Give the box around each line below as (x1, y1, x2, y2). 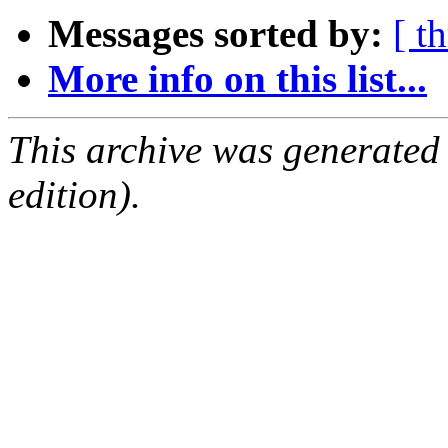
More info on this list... (48, 57, 427, 101)
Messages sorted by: (48, 12, 383, 56)
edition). (8, 173, 141, 217)
